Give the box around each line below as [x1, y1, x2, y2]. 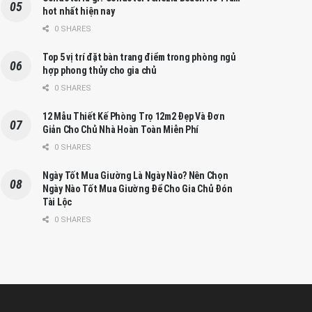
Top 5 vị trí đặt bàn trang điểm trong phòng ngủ [42, 51, 236, 63]
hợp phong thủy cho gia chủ [42, 64, 157, 76]
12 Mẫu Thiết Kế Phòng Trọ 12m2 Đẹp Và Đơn [42, 110, 225, 122]
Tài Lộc [42, 196, 72, 208]
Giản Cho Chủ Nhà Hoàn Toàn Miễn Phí [42, 123, 199, 135]
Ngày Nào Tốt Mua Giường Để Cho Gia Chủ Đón [42, 182, 233, 194]
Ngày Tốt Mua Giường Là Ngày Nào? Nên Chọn [42, 169, 228, 181]
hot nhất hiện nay [42, 5, 115, 17]
